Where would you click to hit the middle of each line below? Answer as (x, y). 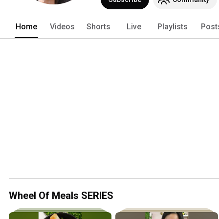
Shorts (99, 26)
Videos (62, 26)
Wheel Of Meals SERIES (61, 195)
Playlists (173, 26)
